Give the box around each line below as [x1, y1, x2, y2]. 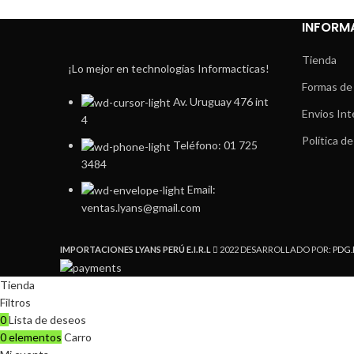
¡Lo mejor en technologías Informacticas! [68, 62, 269, 75]
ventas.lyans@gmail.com [81, 201, 201, 215]
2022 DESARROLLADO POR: [218, 244, 333, 255]
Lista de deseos [9, 312, 86, 326]
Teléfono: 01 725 [173, 138, 258, 153]
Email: [187, 182, 216, 196]
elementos [9, 330, 62, 344]
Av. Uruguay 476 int [173, 95, 269, 108]
